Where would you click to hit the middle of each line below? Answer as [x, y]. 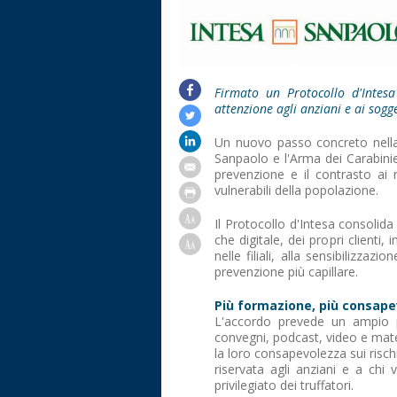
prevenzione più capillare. [286, 272]
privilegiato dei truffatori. [284, 385]
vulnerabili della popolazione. [296, 190]
